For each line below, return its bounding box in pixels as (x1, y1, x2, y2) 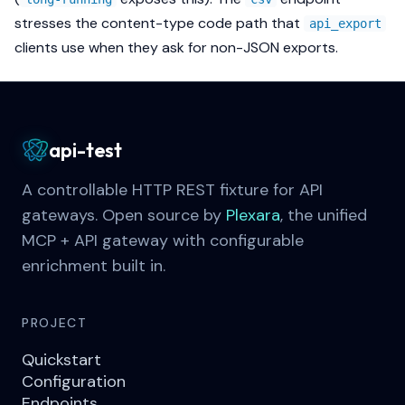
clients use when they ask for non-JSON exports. (14, 37, 338, 57)
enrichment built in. (22, 255, 165, 277)
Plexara (226, 204, 280, 226)
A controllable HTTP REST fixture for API (22, 179, 323, 201)
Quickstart (22, 349, 101, 371)
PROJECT (22, 315, 88, 331)
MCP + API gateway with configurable (22, 230, 304, 251)
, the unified (280, 204, 367, 226)
